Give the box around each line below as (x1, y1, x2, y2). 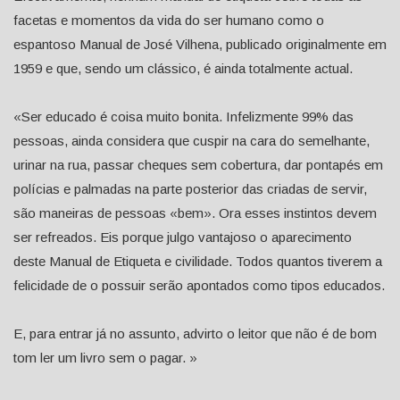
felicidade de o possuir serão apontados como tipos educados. (13, 278, 385, 294)
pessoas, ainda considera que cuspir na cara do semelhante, (13, 133, 370, 149)
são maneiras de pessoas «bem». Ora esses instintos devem (13, 205, 377, 221)
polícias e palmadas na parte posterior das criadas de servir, (13, 181, 367, 197)
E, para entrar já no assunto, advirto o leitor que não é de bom (13, 326, 377, 342)
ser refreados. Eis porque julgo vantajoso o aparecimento (13, 229, 352, 246)
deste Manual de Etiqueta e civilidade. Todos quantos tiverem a (13, 254, 382, 270)
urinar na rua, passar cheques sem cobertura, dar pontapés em (13, 157, 383, 173)
